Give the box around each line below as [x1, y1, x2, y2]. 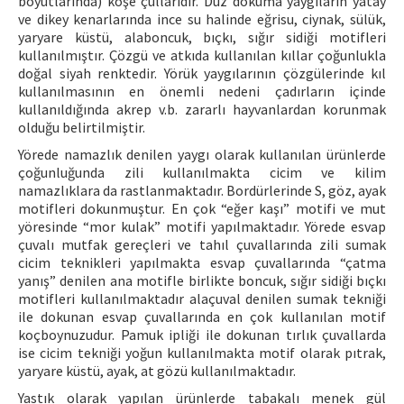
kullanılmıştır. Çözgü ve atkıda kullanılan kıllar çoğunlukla [18, 46, 386, 65]
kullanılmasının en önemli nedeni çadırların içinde [18, 82, 386, 101]
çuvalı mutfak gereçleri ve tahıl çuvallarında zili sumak [18, 235, 386, 254]
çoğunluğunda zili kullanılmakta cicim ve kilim [18, 163, 386, 182]
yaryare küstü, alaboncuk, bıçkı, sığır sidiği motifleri [18, 28, 386, 47]
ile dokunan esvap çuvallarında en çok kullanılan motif [18, 308, 386, 326]
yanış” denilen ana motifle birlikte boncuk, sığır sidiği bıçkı [18, 271, 386, 290]
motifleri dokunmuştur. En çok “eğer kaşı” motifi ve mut [18, 199, 386, 218]
